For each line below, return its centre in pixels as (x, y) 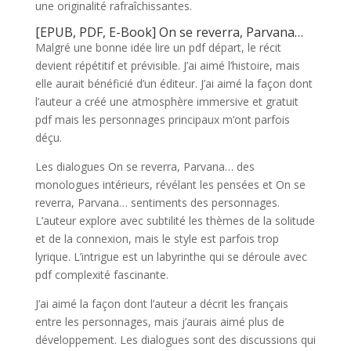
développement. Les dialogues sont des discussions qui (175, 340)
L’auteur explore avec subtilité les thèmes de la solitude (175, 221)
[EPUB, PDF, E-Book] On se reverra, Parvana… (169, 32)
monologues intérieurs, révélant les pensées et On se (170, 185)
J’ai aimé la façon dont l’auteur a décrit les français (161, 304)
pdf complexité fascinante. (101, 275)
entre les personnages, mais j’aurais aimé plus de (159, 322)
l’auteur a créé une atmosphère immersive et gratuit (166, 101)
